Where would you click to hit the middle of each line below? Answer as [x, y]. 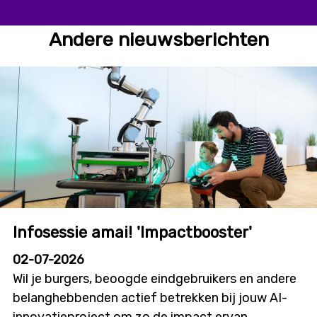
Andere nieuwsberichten [158, 40]
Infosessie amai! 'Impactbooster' [132, 233]
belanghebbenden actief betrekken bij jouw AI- [150, 298]
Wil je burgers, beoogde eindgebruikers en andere [155, 279]
